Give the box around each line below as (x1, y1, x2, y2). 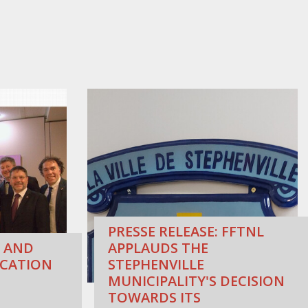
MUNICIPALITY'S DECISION (108, 272, 285, 291)
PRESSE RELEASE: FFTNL (108, 222, 264, 241)
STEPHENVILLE (108, 255, 204, 274)
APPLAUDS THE (108, 239, 208, 258)
